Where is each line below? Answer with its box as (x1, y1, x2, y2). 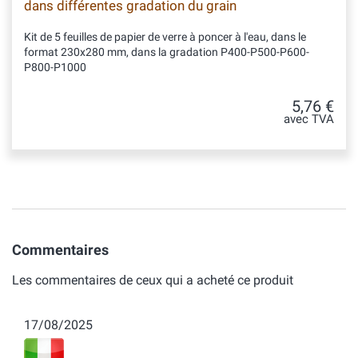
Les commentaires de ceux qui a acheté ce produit (12, 272, 293, 288)
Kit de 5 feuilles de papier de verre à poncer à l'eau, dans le (24, 30, 306, 43)
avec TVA (284, 113, 334, 126)
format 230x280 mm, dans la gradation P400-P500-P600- (24, 46, 309, 58)
